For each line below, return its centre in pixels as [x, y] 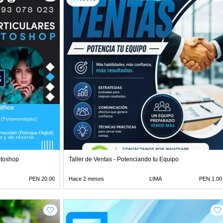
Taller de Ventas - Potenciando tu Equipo [124, 159]
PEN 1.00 [211, 179]
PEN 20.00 [42, 179]
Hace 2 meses [86, 179]
